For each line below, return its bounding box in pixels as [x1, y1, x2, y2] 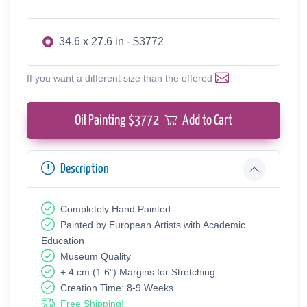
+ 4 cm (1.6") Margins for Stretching [60, 266, 215, 278]
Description [60, 162, 109, 175]
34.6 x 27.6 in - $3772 [59, 35, 164, 47]
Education [41, 234, 84, 246]
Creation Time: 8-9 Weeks [60, 282, 173, 293]
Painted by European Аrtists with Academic [60, 219, 245, 230]
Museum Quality [60, 250, 131, 262]
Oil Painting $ [75, 113, 134, 127]
